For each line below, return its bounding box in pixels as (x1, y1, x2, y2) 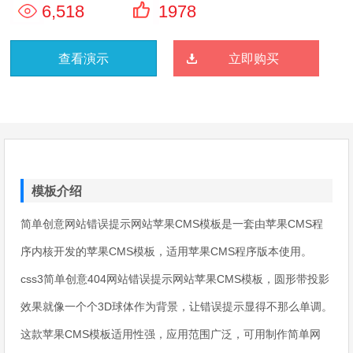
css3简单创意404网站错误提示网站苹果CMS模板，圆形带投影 (20, 272, 329, 285)
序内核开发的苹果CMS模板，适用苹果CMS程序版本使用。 (20, 244, 312, 258)
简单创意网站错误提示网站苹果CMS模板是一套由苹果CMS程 (20, 217, 323, 230)
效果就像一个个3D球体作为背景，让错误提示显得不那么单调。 (20, 299, 333, 313)
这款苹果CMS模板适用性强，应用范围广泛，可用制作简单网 (20, 327, 321, 340)
